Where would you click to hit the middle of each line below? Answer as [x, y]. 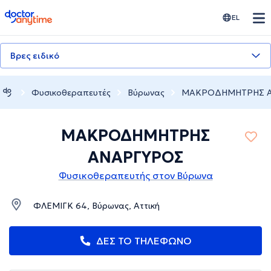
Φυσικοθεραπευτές [71, 92]
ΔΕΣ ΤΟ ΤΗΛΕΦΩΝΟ [144, 241]
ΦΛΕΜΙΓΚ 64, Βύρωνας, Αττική [96, 206]
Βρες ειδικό [35, 56]
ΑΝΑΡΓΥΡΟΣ [135, 158]
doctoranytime [38, 15]
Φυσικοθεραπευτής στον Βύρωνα [135, 176]
